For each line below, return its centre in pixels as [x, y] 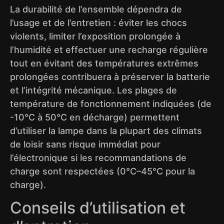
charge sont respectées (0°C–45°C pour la [102, 171]
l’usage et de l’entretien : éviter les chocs [98, 22]
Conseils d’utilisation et [98, 208]
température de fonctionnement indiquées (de [111, 103]
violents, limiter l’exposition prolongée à [95, 36]
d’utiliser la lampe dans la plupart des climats [106, 130]
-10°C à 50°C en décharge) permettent [95, 117]
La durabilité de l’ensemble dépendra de [96, 9]
